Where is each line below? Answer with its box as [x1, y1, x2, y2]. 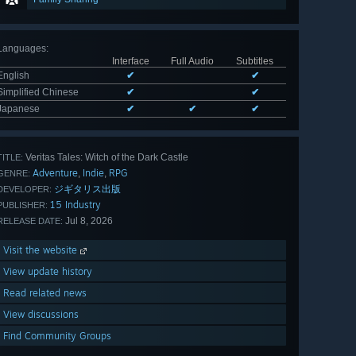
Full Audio [171, 56, 214, 68]
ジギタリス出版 [54, 183, 121, 195]
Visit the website [3, 244, 80, 257]
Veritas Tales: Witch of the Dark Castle [23, 152, 188, 164]
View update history [3, 265, 92, 278]
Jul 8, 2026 [63, 215, 113, 227]
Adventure [33, 167, 78, 180]
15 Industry [50, 199, 101, 211]
